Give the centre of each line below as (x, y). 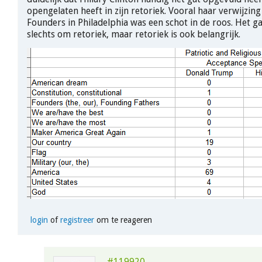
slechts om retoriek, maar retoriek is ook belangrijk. (134, 34)
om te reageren (123, 220)
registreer (77, 220)
